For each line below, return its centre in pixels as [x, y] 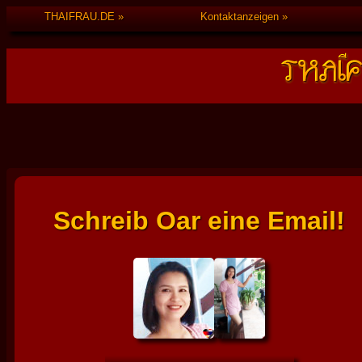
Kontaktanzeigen [239, 17]
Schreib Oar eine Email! [199, 221]
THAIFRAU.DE [80, 17]
